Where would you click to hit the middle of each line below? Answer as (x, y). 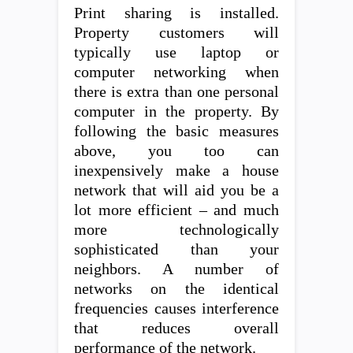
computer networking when (176, 72)
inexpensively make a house (176, 170)
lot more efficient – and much (176, 210)
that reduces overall (176, 328)
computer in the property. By (176, 111)
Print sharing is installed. (176, 13)
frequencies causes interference (176, 308)
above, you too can (176, 150)
